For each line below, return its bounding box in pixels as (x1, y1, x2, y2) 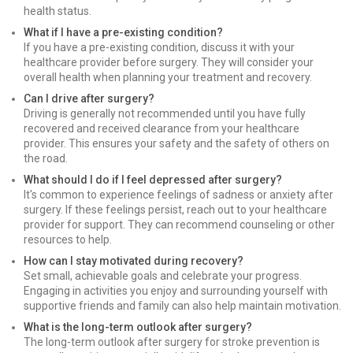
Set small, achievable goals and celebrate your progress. (24, 269, 302, 282)
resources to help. (24, 233, 112, 246)
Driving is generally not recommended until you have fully (24, 107, 306, 120)
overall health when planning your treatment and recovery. (24, 71, 312, 84)
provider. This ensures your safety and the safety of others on (24, 137, 329, 150)
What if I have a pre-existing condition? (24, 26, 223, 39)
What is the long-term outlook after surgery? (24, 321, 252, 333)
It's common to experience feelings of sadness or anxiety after (24, 188, 333, 201)
